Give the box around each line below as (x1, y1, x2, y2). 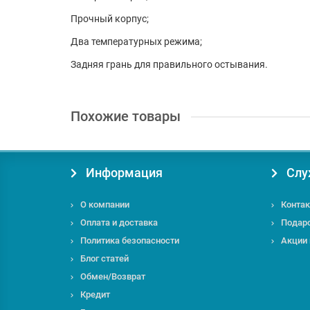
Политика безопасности (80, 235, 179, 246)
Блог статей (80, 253, 129, 264)
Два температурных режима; (71, 36, 202, 47)
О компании (80, 199, 129, 210)
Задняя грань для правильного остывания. (71, 59, 268, 70)
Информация (83, 165, 163, 181)
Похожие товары (71, 109, 181, 125)
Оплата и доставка (80, 217, 158, 228)
